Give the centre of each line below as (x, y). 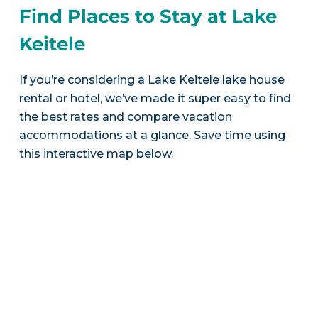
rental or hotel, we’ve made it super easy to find (155, 99)
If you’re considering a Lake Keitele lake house (152, 80)
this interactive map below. (96, 154)
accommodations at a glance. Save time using (152, 136)
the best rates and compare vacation (125, 117)
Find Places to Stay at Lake (148, 17)
